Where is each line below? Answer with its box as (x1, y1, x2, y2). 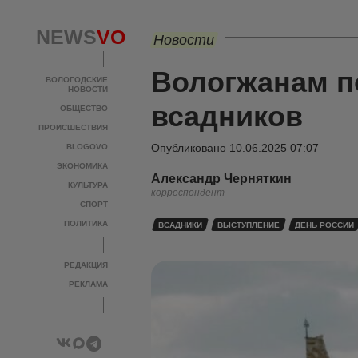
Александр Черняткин (151, 172, 292, 185)
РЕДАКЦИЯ (64, 261, 108, 269)
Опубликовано (151, 141, 229, 154)
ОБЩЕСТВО (60, 104, 108, 113)
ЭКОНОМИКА (57, 161, 108, 170)
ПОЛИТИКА (64, 219, 108, 228)
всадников (151, 100, 303, 133)
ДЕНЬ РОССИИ (295, 221, 354, 229)
